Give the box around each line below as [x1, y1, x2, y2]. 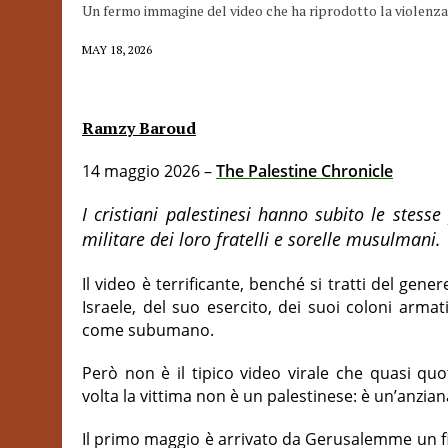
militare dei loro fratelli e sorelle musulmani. [82, 227, 441, 251]
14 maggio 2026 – [82, 160, 216, 182]
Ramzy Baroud [82, 117, 196, 139]
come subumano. [82, 319, 214, 341]
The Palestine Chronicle [216, 160, 393, 182]
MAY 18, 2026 [82, 42, 152, 57]
